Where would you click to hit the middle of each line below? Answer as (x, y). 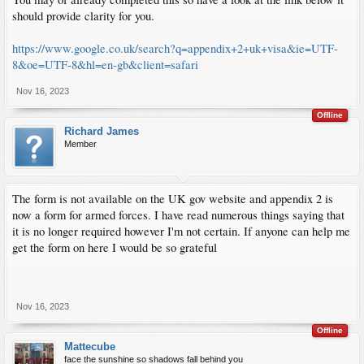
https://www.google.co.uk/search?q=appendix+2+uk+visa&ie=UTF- (175, 48)
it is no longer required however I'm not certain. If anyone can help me (181, 231)
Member (80, 143)
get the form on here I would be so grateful (115, 247)
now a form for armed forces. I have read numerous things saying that (178, 214)
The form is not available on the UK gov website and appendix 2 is (173, 198)
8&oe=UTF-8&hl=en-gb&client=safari (105, 64)
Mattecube (90, 346)
